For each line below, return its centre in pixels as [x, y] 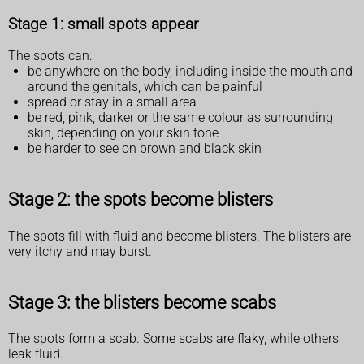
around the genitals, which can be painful [145, 87]
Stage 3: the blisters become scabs [142, 302]
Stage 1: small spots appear [103, 24]
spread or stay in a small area [112, 102]
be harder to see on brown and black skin [145, 149]
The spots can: [50, 56]
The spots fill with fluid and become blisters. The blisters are [180, 236]
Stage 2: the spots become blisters [141, 199]
